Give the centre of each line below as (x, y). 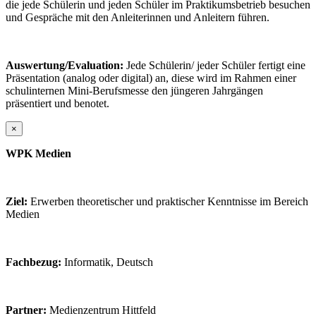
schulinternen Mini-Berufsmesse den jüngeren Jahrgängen (134, 90)
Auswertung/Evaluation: (65, 65)
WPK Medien (38, 153)
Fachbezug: (34, 262)
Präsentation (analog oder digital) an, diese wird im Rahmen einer (151, 78)
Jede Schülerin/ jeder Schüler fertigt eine (214, 65)
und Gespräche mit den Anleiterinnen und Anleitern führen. (138, 17)
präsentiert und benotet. (57, 103)
